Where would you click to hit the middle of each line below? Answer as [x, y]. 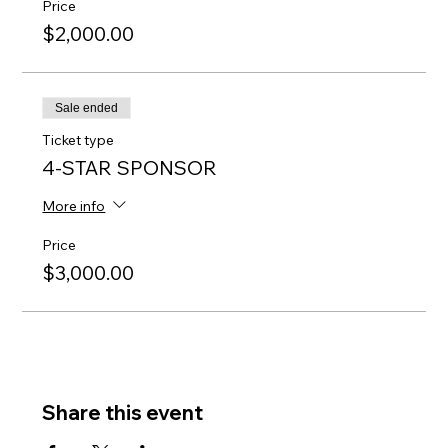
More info [74, 205]
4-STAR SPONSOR [130, 168]
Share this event [123, 413]
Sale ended [87, 108]
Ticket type [78, 140]
